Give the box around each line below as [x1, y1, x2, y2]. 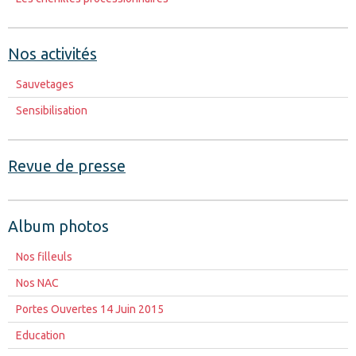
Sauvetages [16, 78, 74, 91]
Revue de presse [8, 157, 126, 175]
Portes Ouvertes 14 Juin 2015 [16, 303, 164, 315]
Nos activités [8, 45, 97, 63]
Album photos [8, 218, 109, 235]
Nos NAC [16, 277, 59, 289]
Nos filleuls [16, 250, 72, 263]
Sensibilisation [16, 104, 87, 117]
